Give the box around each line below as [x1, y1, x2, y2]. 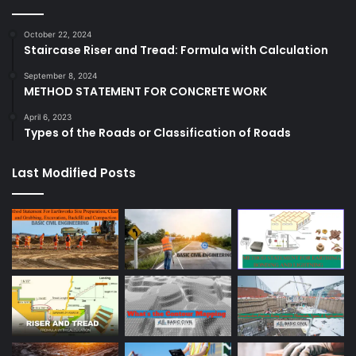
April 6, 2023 [24, 112, 72, 122]
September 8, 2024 [24, 71, 97, 81]
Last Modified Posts [12, 164, 136, 182]
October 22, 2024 [24, 29, 91, 40]
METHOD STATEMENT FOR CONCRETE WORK [24, 83, 267, 100]
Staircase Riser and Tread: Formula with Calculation [24, 42, 328, 59]
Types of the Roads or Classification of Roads [24, 125, 291, 141]
